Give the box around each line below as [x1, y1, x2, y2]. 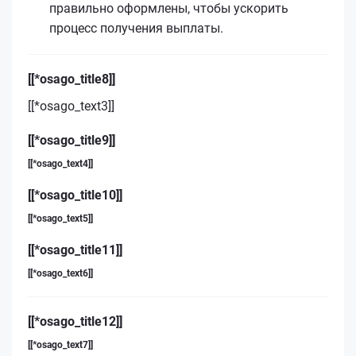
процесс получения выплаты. [49, 20, 223, 36]
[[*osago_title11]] [28, 242, 122, 257]
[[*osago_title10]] [28, 187, 122, 203]
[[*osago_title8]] [28, 71, 115, 87]
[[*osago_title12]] [28, 313, 122, 329]
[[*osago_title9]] [28, 132, 115, 148]
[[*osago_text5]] [28, 212, 93, 224]
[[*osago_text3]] [28, 98, 114, 114]
